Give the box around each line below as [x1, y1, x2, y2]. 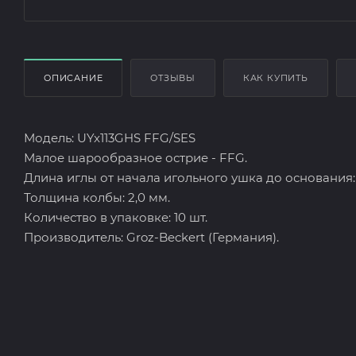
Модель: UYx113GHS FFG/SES [24, 130, 195, 145]
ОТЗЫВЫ [150, 72, 196, 83]
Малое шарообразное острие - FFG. [24, 149, 247, 165]
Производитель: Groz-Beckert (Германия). [24, 229, 279, 245]
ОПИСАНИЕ [44, 72, 103, 83]
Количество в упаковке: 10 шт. [24, 209, 207, 225]
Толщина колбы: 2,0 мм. [24, 189, 170, 205]
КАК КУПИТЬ [242, 72, 308, 83]
